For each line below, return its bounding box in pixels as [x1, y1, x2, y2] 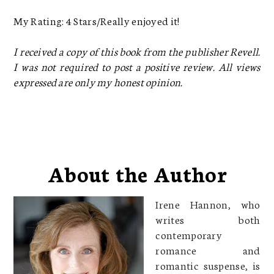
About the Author [48, 158, 226, 188]
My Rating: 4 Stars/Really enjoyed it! [13, 12, 180, 28]
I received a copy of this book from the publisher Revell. [13, 43, 261, 58]
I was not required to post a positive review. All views [13, 58, 261, 73]
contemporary [155, 226, 223, 242]
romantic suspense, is [155, 257, 261, 272]
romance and [155, 242, 261, 257]
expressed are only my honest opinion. [13, 73, 183, 89]
